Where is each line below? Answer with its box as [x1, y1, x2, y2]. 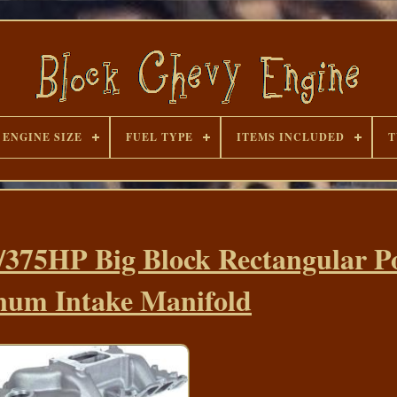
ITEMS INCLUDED [236, 129, 345, 144]
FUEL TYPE [125, 129, 193, 144]
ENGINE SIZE [2, 129, 82, 144]
